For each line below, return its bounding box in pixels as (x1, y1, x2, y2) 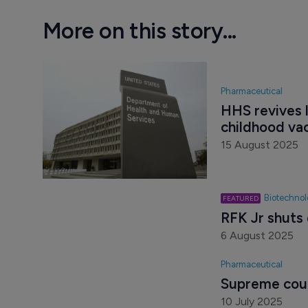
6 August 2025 (220, 257, 294, 271)
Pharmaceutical (220, 86, 283, 96)
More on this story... (42, 17, 236, 44)
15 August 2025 (220, 138, 298, 151)
